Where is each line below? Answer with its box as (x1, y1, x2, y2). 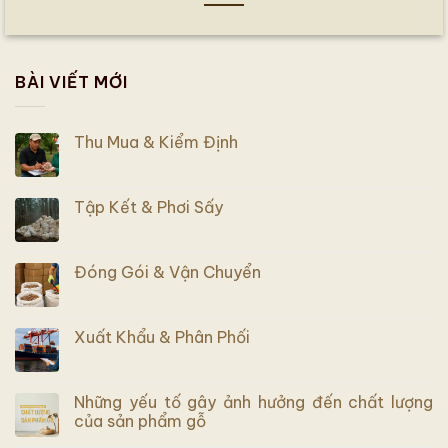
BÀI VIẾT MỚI (15, 72, 128, 93)
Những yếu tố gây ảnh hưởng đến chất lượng (74, 391, 433, 412)
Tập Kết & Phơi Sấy (74, 196, 223, 217)
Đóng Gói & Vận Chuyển (74, 261, 261, 282)
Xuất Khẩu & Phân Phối (74, 326, 250, 347)
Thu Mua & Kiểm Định (74, 131, 238, 152)
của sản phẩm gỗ (74, 410, 206, 431)
